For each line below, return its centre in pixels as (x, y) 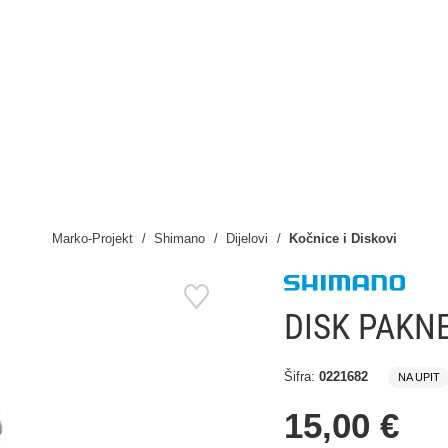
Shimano (181, 238)
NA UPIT (419, 377)
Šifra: (301, 376)
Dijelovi (248, 238)
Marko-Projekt (92, 238)
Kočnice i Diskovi (342, 238)
